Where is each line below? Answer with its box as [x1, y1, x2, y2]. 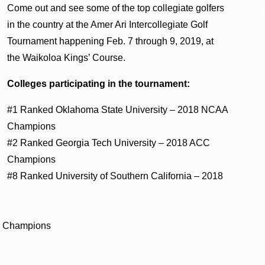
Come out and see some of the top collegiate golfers [7, 2, 225, 13]
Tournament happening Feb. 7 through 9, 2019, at [7, 35, 214, 46]
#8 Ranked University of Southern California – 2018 [7, 170, 224, 181]
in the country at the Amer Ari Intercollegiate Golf [7, 19, 208, 30]
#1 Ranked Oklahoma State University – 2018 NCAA [7, 104, 228, 115]
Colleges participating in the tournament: [7, 78, 190, 89]
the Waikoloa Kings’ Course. [7, 52, 126, 63]
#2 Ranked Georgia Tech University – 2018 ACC [7, 137, 211, 148]
